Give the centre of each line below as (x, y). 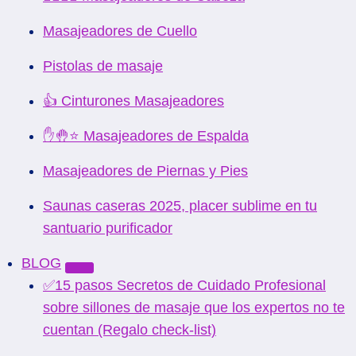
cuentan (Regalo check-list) (130, 330)
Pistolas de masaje (103, 66)
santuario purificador (108, 228)
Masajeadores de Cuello (120, 31)
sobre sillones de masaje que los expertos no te (194, 308)
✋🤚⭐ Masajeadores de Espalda (146, 136)
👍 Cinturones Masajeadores (133, 101)
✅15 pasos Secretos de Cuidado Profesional (184, 285)
